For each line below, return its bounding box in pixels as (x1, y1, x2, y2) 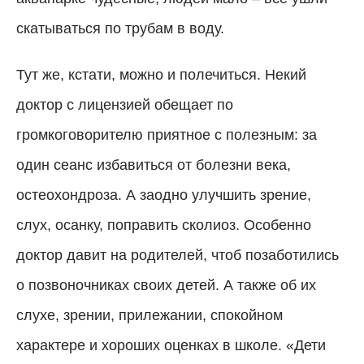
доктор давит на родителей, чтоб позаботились (16, 246, 339, 263)
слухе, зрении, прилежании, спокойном (16, 306, 283, 323)
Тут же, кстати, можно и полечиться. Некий (16, 66, 306, 83)
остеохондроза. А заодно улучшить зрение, (16, 186, 311, 203)
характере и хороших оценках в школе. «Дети (16, 336, 326, 353)
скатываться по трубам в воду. (16, 19, 224, 37)
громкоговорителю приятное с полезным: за (16, 126, 317, 143)
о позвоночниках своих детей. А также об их (16, 276, 316, 293)
